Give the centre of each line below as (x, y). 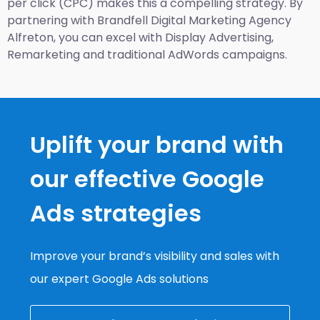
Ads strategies (116, 214)
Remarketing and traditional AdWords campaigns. (147, 54)
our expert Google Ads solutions (119, 279)
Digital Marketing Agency (221, 20)
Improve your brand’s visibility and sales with (155, 256)
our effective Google (147, 179)
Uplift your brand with (157, 145)
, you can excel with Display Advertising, (164, 37)
